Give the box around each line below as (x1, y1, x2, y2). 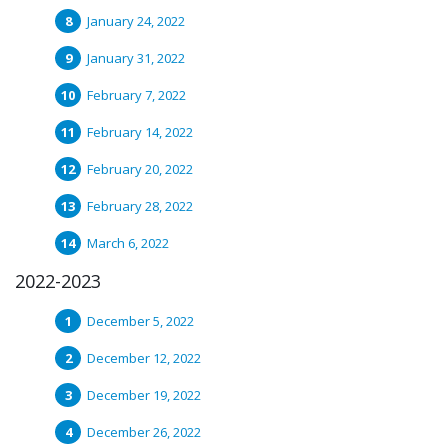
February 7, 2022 (87, 86, 186, 104)
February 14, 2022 (87, 123, 193, 141)
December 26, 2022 (87, 423, 201, 441)
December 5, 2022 (87, 312, 194, 330)
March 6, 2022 (87, 234, 169, 252)
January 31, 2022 (87, 49, 185, 67)
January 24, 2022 (87, 12, 185, 30)
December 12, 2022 (87, 349, 201, 367)
